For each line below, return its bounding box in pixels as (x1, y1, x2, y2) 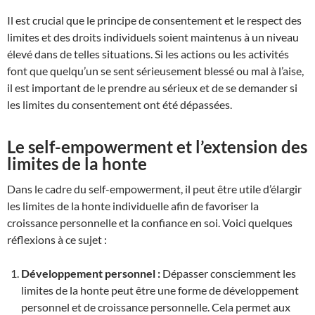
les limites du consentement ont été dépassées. (7, 98, 232, 112)
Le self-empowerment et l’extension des (7, 136, 307, 157)
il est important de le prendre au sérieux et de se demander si (7, 81, 297, 95)
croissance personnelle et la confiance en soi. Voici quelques (7, 216, 292, 230)
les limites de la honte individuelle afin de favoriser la (7, 199, 259, 213)
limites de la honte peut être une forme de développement (21, 283, 299, 297)
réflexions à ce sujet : (7, 233, 107, 247)
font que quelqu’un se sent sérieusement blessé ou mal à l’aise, (7, 64, 304, 78)
